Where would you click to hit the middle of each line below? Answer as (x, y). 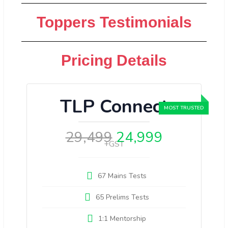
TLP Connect (114, 106)
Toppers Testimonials (114, 22)
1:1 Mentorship (122, 218)
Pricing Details (114, 60)
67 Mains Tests (122, 176)
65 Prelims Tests (122, 197)
